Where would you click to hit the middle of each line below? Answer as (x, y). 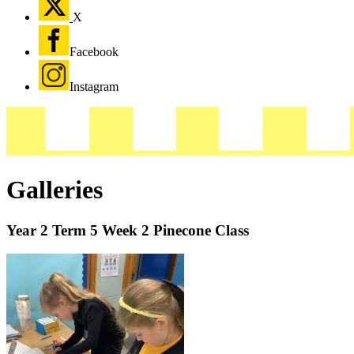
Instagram (94, 86)
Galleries (55, 190)
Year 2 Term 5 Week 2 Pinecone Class (128, 230)
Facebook (94, 51)
